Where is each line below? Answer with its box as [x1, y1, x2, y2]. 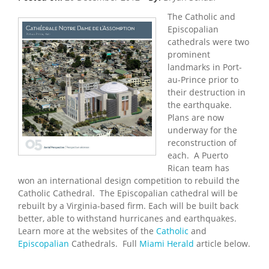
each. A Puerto [168, 149, 228, 161]
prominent [168, 48, 210, 60]
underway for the [168, 124, 237, 136]
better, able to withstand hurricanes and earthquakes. [18, 212, 239, 224]
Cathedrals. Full [69, 237, 139, 249]
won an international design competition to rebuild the [18, 174, 240, 186]
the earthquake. [168, 98, 234, 110]
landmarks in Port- [168, 61, 242, 73]
